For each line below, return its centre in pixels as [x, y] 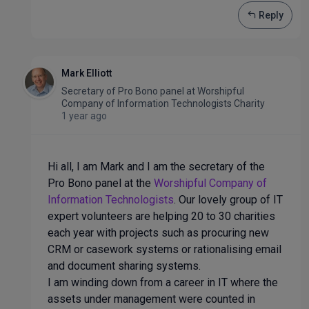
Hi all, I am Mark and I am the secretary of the [156, 167]
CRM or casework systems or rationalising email [165, 249]
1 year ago [84, 116]
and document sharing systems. [124, 266]
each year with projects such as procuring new [158, 233]
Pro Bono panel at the [101, 183]
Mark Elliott [87, 73]
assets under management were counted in [151, 299]
